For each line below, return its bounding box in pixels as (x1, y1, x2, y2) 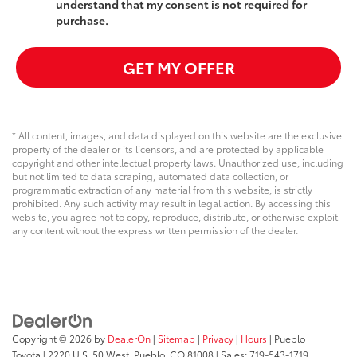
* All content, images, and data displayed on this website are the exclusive (12, 127, 342, 142)
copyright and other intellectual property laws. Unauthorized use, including (12, 155, 343, 169)
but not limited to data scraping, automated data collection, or (12, 168, 288, 182)
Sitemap (158, 331, 195, 346)
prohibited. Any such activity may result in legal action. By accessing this (12, 195, 331, 210)
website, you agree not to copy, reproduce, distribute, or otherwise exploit (12, 209, 338, 223)
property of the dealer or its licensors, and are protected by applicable (12, 141, 324, 155)
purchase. (56, 11, 108, 28)
